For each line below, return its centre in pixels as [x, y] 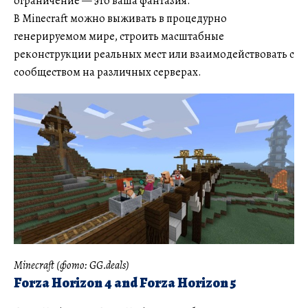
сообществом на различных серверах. [108, 72]
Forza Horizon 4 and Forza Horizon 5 [125, 283]
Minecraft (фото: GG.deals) [71, 266]
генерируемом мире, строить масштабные [119, 36]
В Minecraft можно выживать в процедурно [120, 18]
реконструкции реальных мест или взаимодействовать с [154, 54]
